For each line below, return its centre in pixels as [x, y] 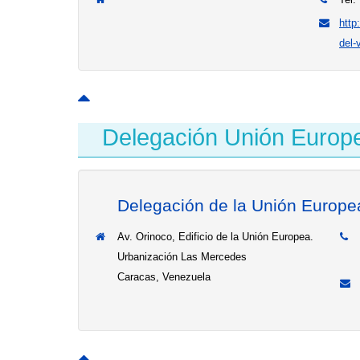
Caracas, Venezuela [164, 277]
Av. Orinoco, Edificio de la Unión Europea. [215, 237]
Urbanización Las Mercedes [182, 257]
